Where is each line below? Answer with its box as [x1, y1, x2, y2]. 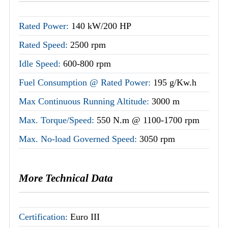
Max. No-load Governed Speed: [19, 133, 139, 144]
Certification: [19, 211, 70, 222]
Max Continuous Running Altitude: [19, 96, 152, 106]
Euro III [70, 211, 100, 222]
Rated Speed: [19, 39, 70, 50]
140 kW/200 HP [71, 20, 131, 31]
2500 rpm [70, 39, 106, 50]
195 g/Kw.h [153, 77, 196, 88]
